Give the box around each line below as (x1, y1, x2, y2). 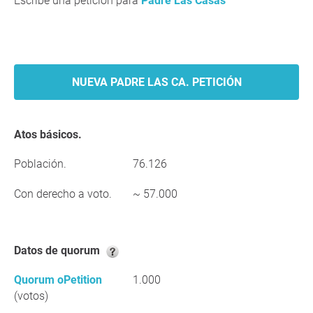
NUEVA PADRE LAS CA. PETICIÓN (71, 75, 242, 89)
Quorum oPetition (14, 273, 102, 286)
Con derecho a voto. (14, 187, 112, 201)
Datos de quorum (21, 244, 103, 257)
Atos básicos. (22, 128, 82, 141)
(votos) (14, 289, 48, 303)
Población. (14, 157, 66, 170)
